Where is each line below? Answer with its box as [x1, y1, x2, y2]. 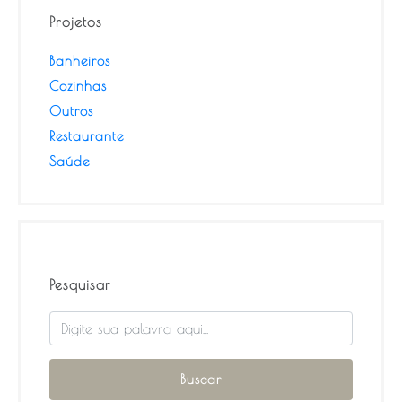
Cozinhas [49, 77, 107, 93]
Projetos [49, 13, 102, 30]
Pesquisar [49, 275, 111, 293]
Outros [49, 102, 93, 118]
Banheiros [49, 52, 110, 68]
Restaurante [49, 127, 124, 144]
